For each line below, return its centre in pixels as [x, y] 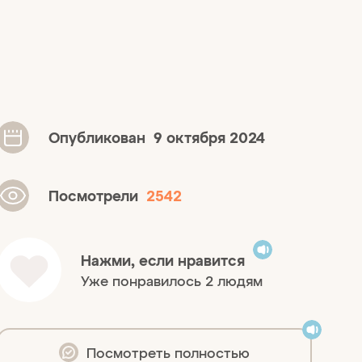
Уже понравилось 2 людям [172, 280]
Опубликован [101, 137]
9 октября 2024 [209, 137]
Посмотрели [97, 195]
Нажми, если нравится [163, 259]
